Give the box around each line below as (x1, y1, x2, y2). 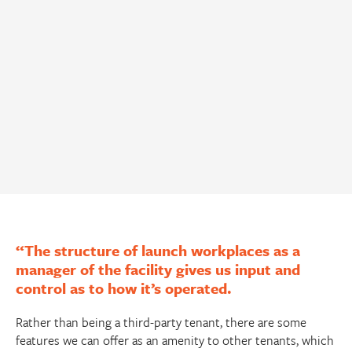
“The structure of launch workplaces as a (16, 240, 300, 261)
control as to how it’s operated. (16, 277, 232, 299)
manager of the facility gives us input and (16, 258, 300, 280)
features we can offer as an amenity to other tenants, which (16, 331, 334, 350)
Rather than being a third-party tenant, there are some (16, 313, 306, 332)
